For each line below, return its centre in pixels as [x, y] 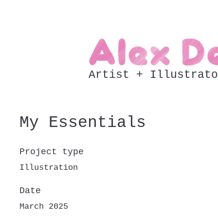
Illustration [49, 168]
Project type [52, 152]
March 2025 [44, 207]
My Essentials [83, 123]
